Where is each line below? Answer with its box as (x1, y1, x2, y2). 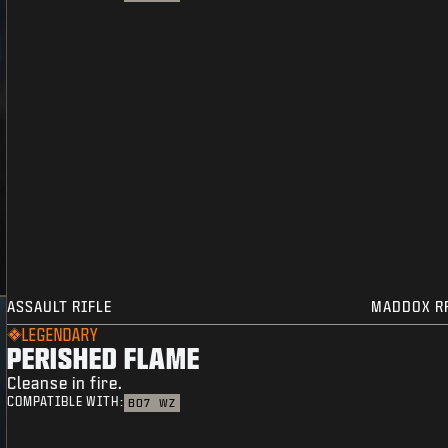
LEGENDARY (22, 326, 99, 344)
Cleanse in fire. (7, 374, 124, 392)
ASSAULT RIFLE (7, 299, 113, 315)
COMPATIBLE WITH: (7, 395, 125, 409)
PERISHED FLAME (7, 342, 201, 374)
